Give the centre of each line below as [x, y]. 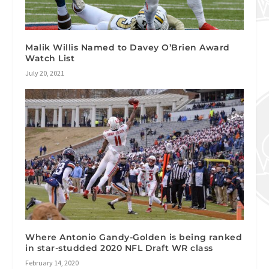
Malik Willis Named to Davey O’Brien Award [128, 48]
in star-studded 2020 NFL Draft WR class [119, 248]
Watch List [50, 59]
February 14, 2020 [52, 262]
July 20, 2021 [45, 73]
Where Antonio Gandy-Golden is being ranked [134, 237]
